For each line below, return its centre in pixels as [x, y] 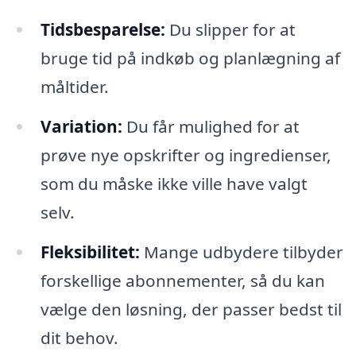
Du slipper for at [230, 29]
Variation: [81, 126]
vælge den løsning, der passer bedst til [191, 309]
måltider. [74, 86]
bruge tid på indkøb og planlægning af [190, 58]
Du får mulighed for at [211, 126]
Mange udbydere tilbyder [241, 252]
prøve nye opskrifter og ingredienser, [186, 155]
